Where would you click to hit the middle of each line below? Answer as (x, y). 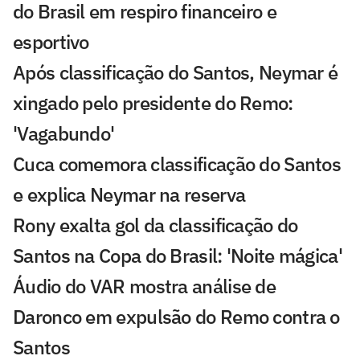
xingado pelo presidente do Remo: (153, 102)
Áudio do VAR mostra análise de (144, 286)
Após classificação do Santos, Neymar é (176, 72)
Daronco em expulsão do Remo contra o (176, 316)
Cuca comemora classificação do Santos (177, 164)
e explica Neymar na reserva (129, 194)
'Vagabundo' (64, 133)
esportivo (51, 41)
